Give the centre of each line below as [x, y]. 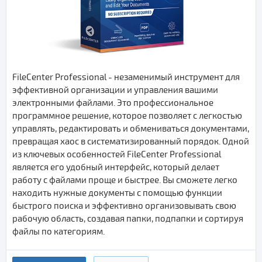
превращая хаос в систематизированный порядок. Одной [131, 141]
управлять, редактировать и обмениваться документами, [131, 128]
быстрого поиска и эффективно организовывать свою [124, 206]
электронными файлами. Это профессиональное [113, 103]
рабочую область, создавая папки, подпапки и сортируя [128, 218]
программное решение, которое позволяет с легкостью [127, 116]
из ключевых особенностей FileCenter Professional [117, 154]
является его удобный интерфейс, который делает [116, 167]
